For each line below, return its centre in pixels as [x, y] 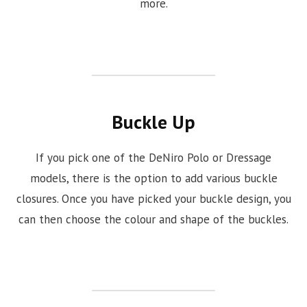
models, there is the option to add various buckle [153, 178]
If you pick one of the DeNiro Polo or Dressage [153, 157]
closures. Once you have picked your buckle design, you [153, 198]
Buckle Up [153, 122]
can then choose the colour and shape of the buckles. [153, 219]
